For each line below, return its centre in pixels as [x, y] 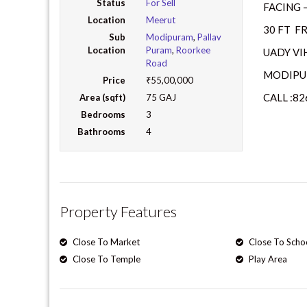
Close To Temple [106, 259]
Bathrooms [102, 131]
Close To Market [105, 242]
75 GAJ [161, 97]
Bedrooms [103, 114]
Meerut [161, 20]
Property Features [118, 211]
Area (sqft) [103, 97]
